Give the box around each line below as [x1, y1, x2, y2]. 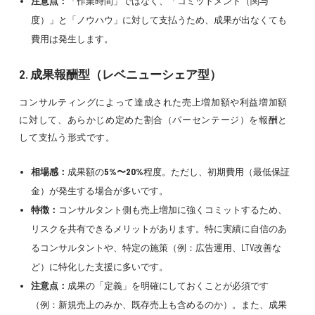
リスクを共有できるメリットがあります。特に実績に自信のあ [30, 223, 287, 234]
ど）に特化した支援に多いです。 [30, 261, 168, 272]
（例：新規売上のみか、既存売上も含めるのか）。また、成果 [30, 299, 287, 310]
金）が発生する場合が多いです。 [30, 185, 168, 196]
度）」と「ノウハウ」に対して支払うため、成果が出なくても [30, 14, 287, 25]
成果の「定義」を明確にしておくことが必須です [67, 280, 269, 291]
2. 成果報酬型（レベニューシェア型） [19, 67, 222, 81]
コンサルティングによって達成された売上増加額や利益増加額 [19, 96, 288, 108]
